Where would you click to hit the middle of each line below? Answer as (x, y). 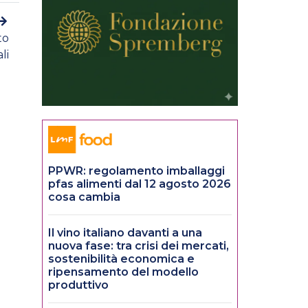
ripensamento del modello (123, 272)
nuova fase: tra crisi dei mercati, (139, 246)
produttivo (78, 285)
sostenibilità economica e (121, 259)
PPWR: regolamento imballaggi (136, 171)
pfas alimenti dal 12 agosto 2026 (140, 184)
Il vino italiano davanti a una (125, 233)
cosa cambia (84, 197)
